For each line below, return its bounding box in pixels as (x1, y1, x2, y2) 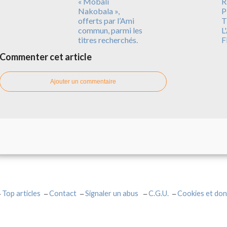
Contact (49, 188, 77, 198)
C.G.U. (148, 188, 169, 198)
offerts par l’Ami (78, 15, 134, 25)
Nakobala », (78, 6, 120, 16)
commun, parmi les (78, 25, 142, 35)
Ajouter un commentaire (50, 78, 116, 85)
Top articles (2, 188, 41, 198)
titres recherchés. (78, 34, 138, 45)
